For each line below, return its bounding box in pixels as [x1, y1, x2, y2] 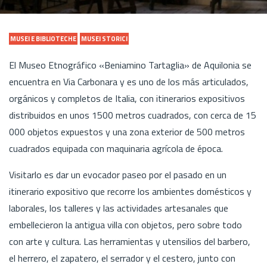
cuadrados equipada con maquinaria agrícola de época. [9, 141, 225, 156]
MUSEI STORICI [81, 33, 128, 44]
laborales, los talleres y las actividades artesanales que [9, 200, 228, 215]
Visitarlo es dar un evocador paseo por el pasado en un [9, 167, 226, 182]
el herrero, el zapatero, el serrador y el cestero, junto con [9, 250, 235, 265]
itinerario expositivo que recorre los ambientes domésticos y [9, 184, 252, 198]
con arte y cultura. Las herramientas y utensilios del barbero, [9, 234, 250, 249]
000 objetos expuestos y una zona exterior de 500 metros [9, 124, 245, 139]
